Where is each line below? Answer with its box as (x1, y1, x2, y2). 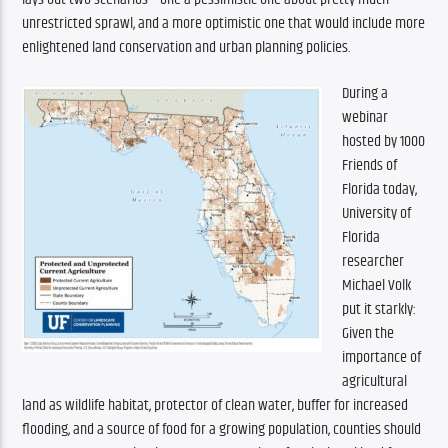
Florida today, (342, 177, 418, 203)
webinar (342, 105, 389, 131)
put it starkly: (342, 297, 417, 323)
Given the (342, 321, 395, 347)
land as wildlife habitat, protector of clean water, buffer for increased (22, 393, 409, 419)
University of (342, 201, 412, 227)
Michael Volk (342, 273, 412, 299)
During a (342, 81, 389, 107)
